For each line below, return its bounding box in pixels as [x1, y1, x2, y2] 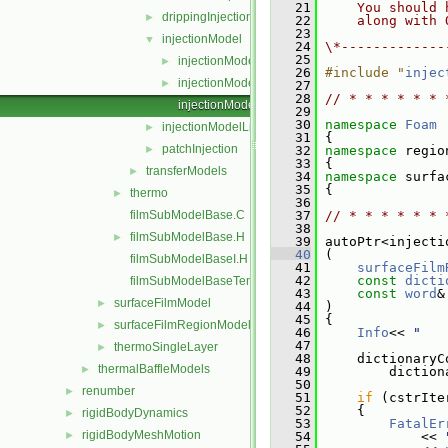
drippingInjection [162, 10, 253, 24]
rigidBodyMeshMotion [82, 428, 201, 442]
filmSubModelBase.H [130, 230, 245, 244]
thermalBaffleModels [98, 362, 210, 376]
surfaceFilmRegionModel [114, 318, 251, 332]
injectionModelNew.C [178, 98, 294, 112]
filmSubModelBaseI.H [130, 252, 248, 266]
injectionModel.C [178, 54, 270, 68]
